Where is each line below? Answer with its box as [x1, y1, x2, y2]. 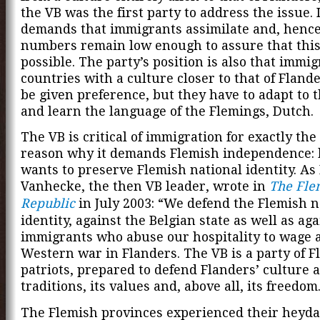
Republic [21, 196, 75, 211]
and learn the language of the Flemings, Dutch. [21, 103, 314, 119]
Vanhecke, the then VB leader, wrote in [21, 179, 269, 194]
